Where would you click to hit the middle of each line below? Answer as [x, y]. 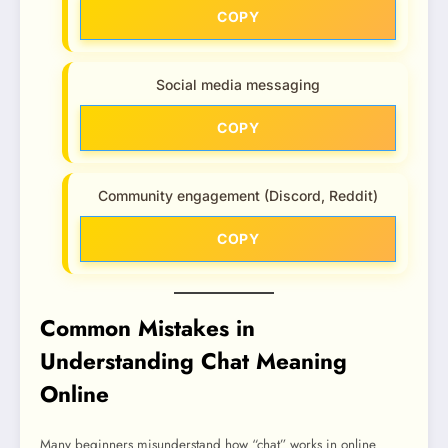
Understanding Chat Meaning [193, 361]
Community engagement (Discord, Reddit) [238, 196]
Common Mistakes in [147, 328]
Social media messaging [238, 85]
